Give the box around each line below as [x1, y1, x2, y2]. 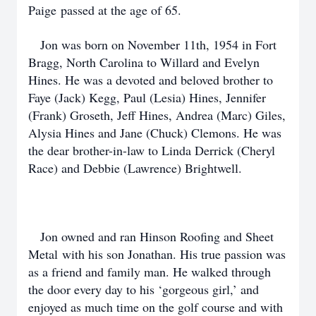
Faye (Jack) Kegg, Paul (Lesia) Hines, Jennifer [28, 89, 266, 106]
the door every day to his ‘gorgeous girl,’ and [28, 281, 259, 298]
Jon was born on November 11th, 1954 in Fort [28, 36, 276, 53]
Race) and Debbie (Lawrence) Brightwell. [28, 159, 242, 176]
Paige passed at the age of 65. [28, 1, 186, 18]
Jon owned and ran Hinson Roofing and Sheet [28, 228, 274, 245]
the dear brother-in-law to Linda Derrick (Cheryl [28, 142, 275, 159]
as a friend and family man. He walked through [28, 263, 271, 280]
